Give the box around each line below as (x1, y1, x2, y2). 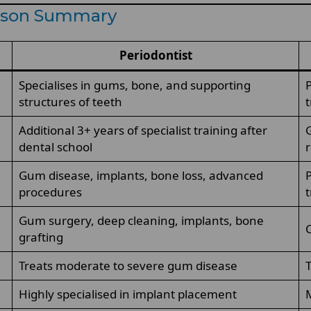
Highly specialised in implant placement (18, 286, 237, 302)
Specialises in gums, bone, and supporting (18, 77, 251, 93)
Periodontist (119, 47, 192, 63)
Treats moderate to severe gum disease (18, 258, 237, 274)
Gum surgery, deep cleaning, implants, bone (18, 212, 264, 228)
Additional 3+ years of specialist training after (18, 122, 267, 138)
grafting (18, 229, 63, 245)
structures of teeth (18, 94, 122, 110)
